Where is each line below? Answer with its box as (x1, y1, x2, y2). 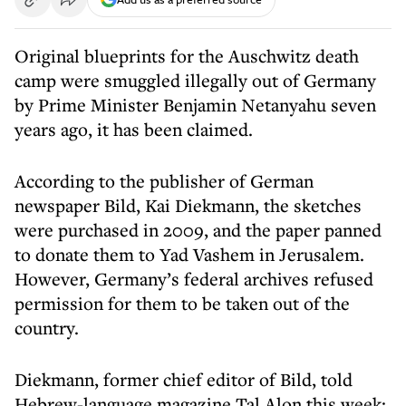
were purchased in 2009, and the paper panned (14, 217, 382, 242)
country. (14, 315, 79, 340)
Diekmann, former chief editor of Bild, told (14, 367, 353, 391)
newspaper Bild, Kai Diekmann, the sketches (14, 193, 362, 217)
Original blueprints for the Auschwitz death (14, 43, 359, 68)
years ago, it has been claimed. (14, 117, 253, 141)
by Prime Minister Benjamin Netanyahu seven (14, 92, 376, 117)
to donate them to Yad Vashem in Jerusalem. (14, 242, 364, 266)
